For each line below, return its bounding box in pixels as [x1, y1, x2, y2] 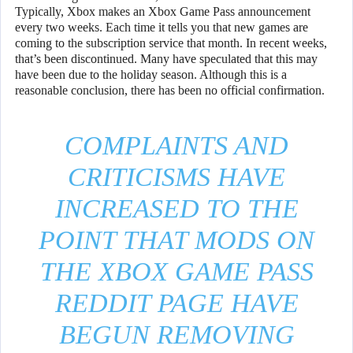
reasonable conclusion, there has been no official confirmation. [15, 84, 325, 98]
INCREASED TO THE [54, 194, 299, 224]
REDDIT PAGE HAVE [54, 288, 299, 318]
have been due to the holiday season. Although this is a [15, 68, 287, 82]
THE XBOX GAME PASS [39, 257, 314, 287]
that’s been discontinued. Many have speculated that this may [15, 52, 318, 66]
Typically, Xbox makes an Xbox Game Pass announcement [15, 5, 310, 19]
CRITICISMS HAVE [68, 162, 285, 192]
